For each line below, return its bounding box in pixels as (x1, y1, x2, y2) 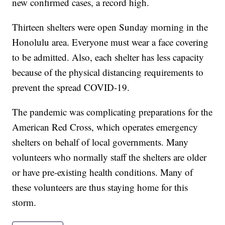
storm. (12, 196, 37, 209)
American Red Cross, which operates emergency (12, 121, 198, 134)
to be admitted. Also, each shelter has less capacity (12, 51, 204, 64)
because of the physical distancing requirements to (12, 66, 204, 79)
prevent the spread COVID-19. (12, 81, 130, 94)
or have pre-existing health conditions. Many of (12, 166, 193, 179)
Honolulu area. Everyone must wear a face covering (12, 36, 209, 49)
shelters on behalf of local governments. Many (12, 136, 189, 149)
